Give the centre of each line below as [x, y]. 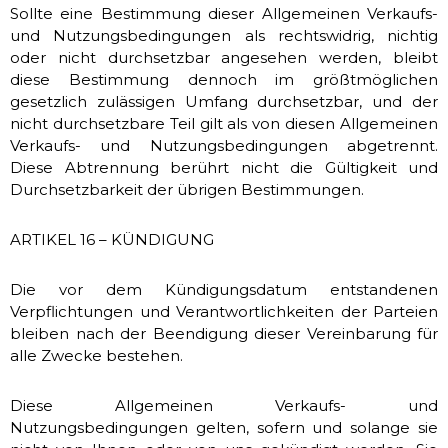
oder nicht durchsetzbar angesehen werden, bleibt [224, 57]
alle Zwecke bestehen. [96, 355]
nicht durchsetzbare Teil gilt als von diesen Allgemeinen [224, 123]
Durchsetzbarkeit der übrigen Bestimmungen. [187, 189]
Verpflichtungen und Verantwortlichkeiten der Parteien [224, 311]
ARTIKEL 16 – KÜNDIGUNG [112, 239]
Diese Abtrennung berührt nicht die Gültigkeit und [224, 167]
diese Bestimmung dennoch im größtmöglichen [224, 79]
